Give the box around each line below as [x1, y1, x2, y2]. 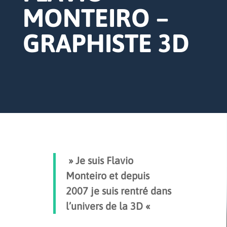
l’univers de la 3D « [66, 200, 153, 212]
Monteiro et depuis [66, 170, 149, 182]
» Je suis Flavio [66, 155, 133, 167]
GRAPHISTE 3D [22, 28, 190, 58]
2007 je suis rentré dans [66, 185, 171, 197]
